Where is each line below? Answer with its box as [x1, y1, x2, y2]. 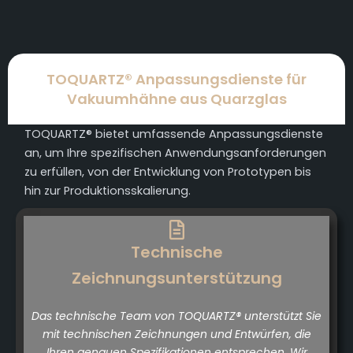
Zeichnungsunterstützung [71, 267, 282, 290]
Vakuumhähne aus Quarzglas [66, 89, 287, 110]
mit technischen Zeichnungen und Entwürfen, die [42, 326, 311, 343]
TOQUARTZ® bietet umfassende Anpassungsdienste [24, 126, 324, 143]
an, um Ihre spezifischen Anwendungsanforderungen [24, 145, 327, 162]
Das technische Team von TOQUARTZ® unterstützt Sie [32, 308, 321, 325]
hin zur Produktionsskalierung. [24, 183, 191, 199]
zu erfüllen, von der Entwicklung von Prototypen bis [24, 164, 312, 180]
